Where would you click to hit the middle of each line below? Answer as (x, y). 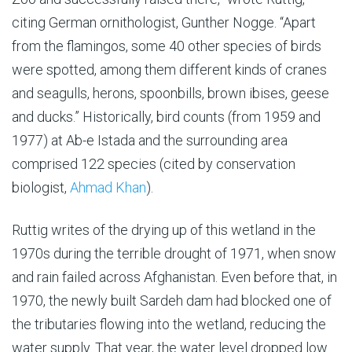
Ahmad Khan (108, 187)
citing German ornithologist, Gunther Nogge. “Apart (164, 22)
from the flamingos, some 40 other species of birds (167, 46)
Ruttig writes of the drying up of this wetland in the (164, 229)
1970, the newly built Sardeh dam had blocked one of (172, 300)
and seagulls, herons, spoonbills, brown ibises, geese (170, 93)
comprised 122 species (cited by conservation (154, 163)
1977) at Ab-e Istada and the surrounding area (150, 140)
